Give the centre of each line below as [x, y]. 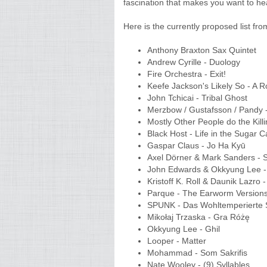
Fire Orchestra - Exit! [188, 74]
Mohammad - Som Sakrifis [197, 253]
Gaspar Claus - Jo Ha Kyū [198, 145]
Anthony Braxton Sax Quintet [203, 50]
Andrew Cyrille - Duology [196, 62]
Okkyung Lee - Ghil [187, 229]
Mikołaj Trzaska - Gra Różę [201, 217]
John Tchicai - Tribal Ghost [200, 98]
